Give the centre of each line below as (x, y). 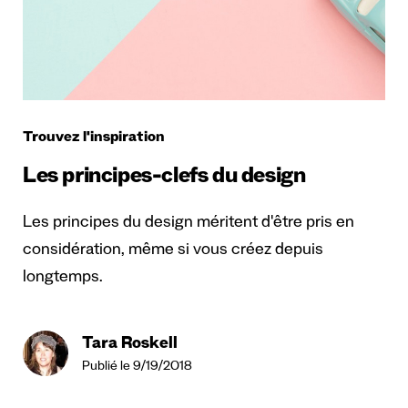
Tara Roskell (130, 345)
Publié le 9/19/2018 (137, 367)
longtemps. (63, 278)
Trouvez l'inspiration (94, 139)
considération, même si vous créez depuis (173, 251)
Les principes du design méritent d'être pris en (189, 224)
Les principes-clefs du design (164, 178)
